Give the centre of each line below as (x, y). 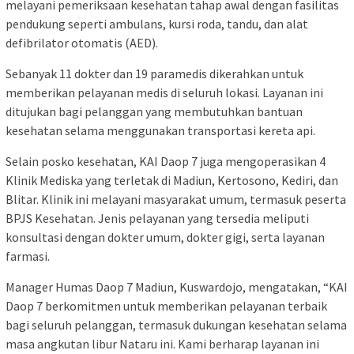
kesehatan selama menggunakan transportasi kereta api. (160, 131)
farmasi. (28, 256)
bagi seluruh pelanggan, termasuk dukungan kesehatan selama (176, 325)
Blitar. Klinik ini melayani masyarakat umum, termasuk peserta (176, 200)
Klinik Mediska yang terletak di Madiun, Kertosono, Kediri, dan (172, 181)
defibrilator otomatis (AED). (82, 43)
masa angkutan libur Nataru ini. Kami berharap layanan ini (162, 344)
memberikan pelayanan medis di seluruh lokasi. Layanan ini (164, 93)
